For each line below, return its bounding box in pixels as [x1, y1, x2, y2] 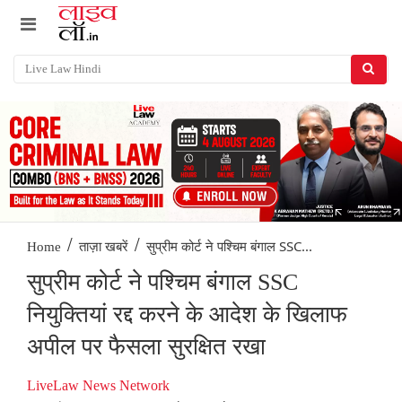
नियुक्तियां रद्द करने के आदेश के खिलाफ [27, 301, 347, 328]
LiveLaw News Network [27, 378, 170, 394]
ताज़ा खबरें [79, 240, 128, 255]
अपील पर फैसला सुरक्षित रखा [27, 334, 266, 361]
